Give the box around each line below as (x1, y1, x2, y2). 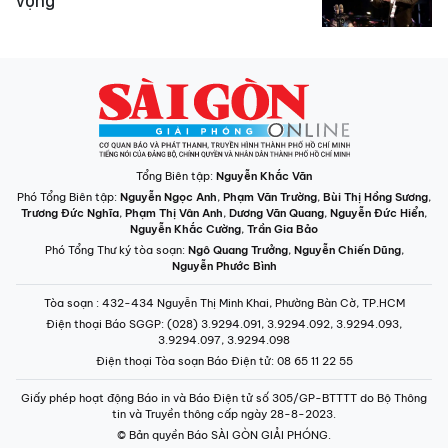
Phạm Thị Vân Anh (125, 206, 223, 220)
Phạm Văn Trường (223, 190, 317, 204)
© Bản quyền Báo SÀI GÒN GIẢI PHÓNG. (117, 428, 331, 442)
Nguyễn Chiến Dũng (293, 243, 401, 257)
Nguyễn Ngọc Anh (120, 190, 217, 204)
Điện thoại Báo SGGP (46, 317, 161, 331)
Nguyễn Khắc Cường (130, 222, 241, 236)
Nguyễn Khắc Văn (216, 169, 312, 183)
